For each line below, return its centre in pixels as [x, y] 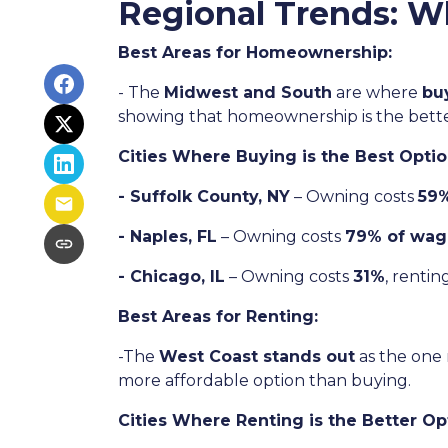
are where [377, 92]
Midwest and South [248, 92]
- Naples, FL [167, 236]
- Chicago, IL [171, 276]
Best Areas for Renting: [218, 316]
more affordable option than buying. [264, 380]
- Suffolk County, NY [204, 196]
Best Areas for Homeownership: [255, 52]
